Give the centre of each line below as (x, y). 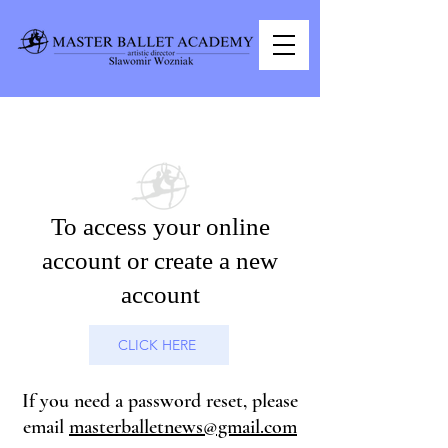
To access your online (160, 226)
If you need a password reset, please (160, 401)
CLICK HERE (157, 345)
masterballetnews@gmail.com (183, 427)
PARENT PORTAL (159, 121)
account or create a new (160, 260)
